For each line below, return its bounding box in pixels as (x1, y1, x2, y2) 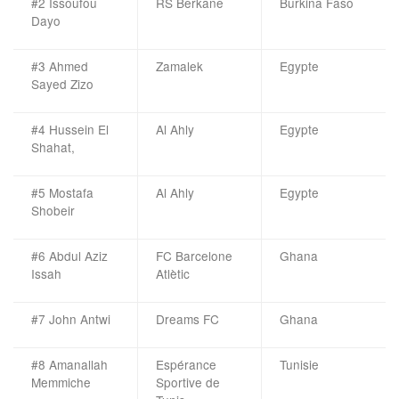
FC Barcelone (156, 246, 232, 265)
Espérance (156, 354, 216, 373)
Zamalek (156, 56, 203, 75)
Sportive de (156, 372, 220, 391)
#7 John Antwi (31, 309, 110, 328)
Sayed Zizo (31, 74, 94, 93)
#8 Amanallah (31, 354, 108, 373)
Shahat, (31, 137, 75, 156)
